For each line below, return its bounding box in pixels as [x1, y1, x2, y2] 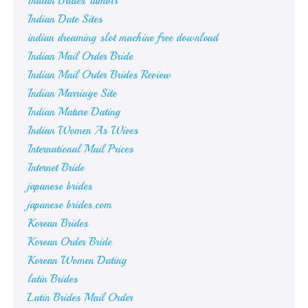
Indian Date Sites [27, 12, 102, 27]
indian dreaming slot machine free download [27, 31, 218, 45]
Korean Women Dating [27, 254, 126, 268]
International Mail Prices [27, 142, 133, 157]
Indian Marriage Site [27, 87, 116, 101]
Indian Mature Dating [27, 105, 120, 120]
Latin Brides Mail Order [27, 291, 133, 305]
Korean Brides [27, 217, 88, 231]
